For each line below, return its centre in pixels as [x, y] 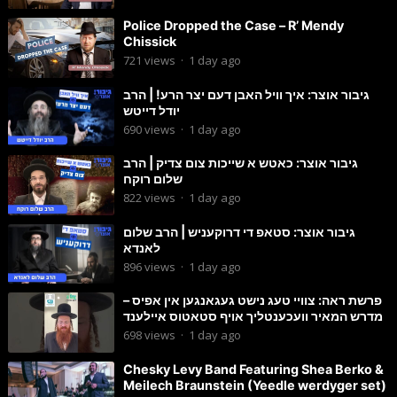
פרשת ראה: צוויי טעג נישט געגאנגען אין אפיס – [252, 300]
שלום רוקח [152, 179]
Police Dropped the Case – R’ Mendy [233, 26]
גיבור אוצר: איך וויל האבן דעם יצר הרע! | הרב [246, 94]
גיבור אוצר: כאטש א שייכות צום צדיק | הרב [240, 163]
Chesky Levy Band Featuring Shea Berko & [253, 369]
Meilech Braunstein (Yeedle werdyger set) [254, 385]
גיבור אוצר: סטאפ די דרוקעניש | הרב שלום [239, 231]
